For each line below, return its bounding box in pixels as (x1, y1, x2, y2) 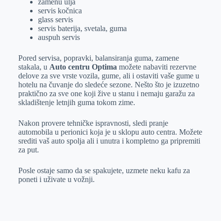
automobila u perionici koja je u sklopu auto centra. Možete (18, 128, 202, 136)
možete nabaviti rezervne (116, 63, 196, 71)
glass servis (37, 15, 73, 24)
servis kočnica (37, 6, 82, 15)
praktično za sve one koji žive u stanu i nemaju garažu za (18, 89, 195, 98)
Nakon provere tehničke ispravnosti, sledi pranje (18, 119, 168, 127)
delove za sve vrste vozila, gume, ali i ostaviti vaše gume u (18, 72, 199, 80)
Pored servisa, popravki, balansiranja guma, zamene (18, 54, 179, 62)
